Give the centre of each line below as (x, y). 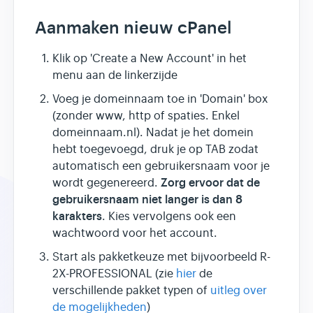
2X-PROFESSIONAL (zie (114, 274)
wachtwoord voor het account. (135, 233)
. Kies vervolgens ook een (169, 216)
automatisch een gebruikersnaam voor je (161, 166)
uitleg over (239, 290)
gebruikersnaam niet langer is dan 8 (147, 199)
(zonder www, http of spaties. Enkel (146, 116)
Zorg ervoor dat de (210, 182)
